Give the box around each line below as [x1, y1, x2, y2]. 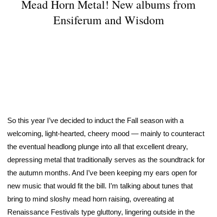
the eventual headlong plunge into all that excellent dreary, [7, 142, 188, 151]
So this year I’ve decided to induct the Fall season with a [7, 116, 184, 124]
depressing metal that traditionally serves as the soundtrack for [7, 155, 205, 164]
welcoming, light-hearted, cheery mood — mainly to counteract [7, 129, 204, 138]
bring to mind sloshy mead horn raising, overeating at [7, 194, 174, 203]
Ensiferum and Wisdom [53, 12, 164, 28]
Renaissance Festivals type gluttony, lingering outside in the [7, 207, 195, 216]
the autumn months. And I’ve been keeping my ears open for [7, 168, 197, 177]
